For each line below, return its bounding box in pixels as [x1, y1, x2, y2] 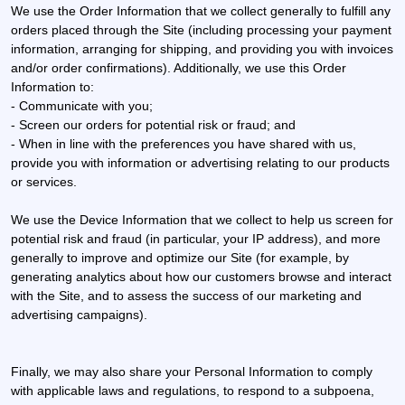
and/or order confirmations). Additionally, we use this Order [11, 60, 346, 75]
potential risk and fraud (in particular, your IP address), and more [11, 231, 381, 246]
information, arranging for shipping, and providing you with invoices [11, 41, 393, 56]
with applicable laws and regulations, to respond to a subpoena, [11, 382, 374, 398]
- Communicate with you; [11, 98, 153, 113]
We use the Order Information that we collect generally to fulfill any [11, 3, 391, 18]
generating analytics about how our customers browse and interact [11, 268, 391, 284]
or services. [11, 174, 77, 189]
